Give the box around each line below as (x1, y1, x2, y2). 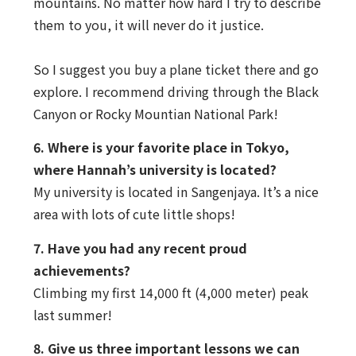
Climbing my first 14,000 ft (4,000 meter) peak (33, 282, 308, 302)
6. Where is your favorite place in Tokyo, (33, 137, 289, 157)
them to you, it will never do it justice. (33, 15, 264, 35)
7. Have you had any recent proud (33, 238, 247, 257)
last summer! (33, 304, 112, 324)
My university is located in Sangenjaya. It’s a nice (33, 182, 319, 202)
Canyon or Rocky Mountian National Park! (33, 104, 278, 124)
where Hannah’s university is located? (33, 160, 277, 180)
